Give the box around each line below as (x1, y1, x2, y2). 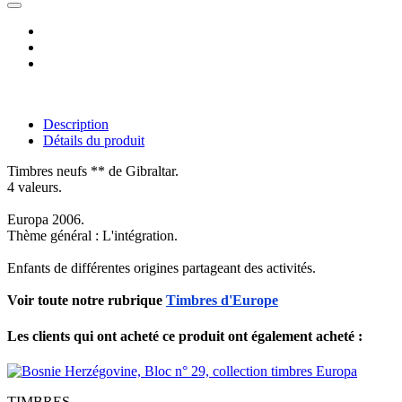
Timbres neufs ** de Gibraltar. (7, 163, 179, 179)
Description (43, 117, 109, 133)
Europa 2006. (7, 212, 84, 228)
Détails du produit (43, 133, 144, 149)
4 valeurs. (7, 179, 62, 196)
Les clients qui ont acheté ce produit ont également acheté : (7, 328, 363, 344)
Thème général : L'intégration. (7, 228, 178, 244)
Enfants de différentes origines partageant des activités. (7, 260, 316, 276)
